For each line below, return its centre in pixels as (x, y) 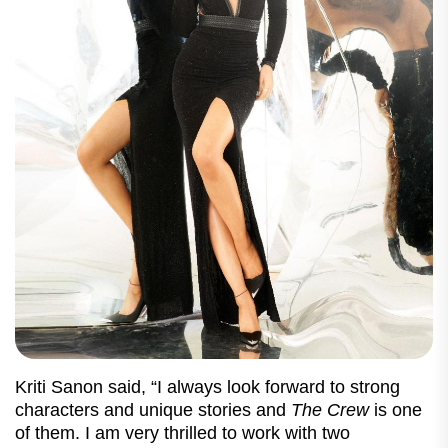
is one (395, 409)
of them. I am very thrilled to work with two (182, 432)
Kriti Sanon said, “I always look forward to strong (207, 386)
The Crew (330, 409)
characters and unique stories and (153, 409)
